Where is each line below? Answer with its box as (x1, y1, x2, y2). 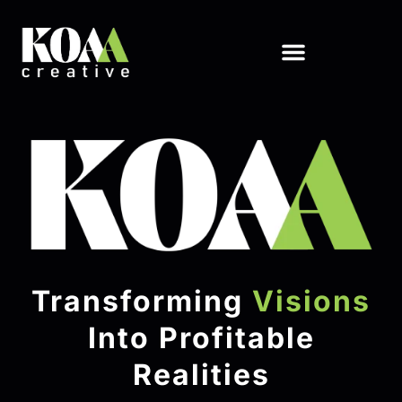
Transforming (31, 284, 252, 319)
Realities (132, 357, 270, 393)
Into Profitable (87, 320, 315, 356)
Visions (252, 284, 371, 319)
